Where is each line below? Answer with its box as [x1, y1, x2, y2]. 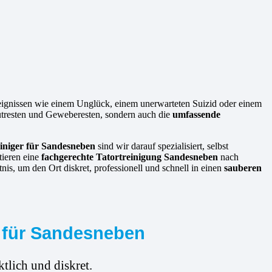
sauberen [224, 163, 262, 174]
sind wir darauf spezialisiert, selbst [95, 141, 228, 152]
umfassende [172, 109, 220, 120]
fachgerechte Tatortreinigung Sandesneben [41, 152, 218, 163]
